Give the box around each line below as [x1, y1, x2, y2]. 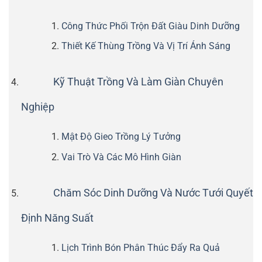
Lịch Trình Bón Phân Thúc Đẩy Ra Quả [61, 242, 220, 254]
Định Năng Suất [20, 212, 94, 225]
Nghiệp [20, 101, 54, 113]
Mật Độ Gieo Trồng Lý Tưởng [61, 131, 181, 143]
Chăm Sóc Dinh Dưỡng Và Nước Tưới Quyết [53, 187, 253, 199]
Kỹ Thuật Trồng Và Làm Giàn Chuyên [53, 76, 223, 88]
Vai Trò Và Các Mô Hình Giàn [61, 151, 181, 163]
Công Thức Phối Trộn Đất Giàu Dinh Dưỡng [61, 20, 240, 32]
